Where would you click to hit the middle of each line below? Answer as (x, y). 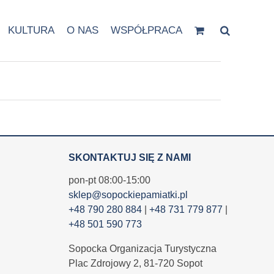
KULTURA (31, 30)
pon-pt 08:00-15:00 (109, 180)
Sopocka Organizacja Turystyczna (142, 249)
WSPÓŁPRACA (146, 30)
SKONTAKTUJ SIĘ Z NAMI (129, 158)
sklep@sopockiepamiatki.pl (128, 195)
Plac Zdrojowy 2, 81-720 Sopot (135, 264)
